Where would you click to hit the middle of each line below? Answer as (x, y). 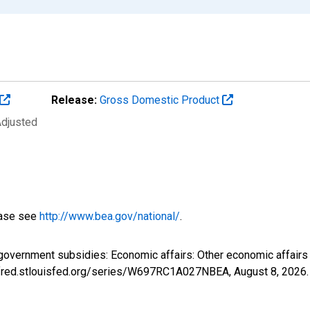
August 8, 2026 (270, 271)
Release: (74, 100)
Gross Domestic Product (161, 100)
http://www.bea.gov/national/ (110, 216)
